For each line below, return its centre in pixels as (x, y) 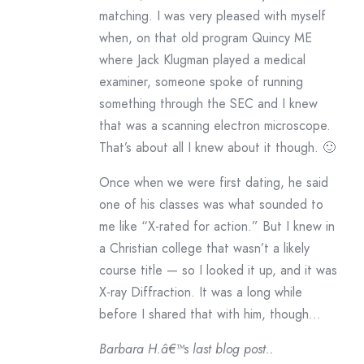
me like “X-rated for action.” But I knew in (217, 226)
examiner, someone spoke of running (201, 82)
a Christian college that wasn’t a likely (204, 248)
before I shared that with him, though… (210, 314)
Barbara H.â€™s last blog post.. (186, 349)
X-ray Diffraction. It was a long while (201, 292)
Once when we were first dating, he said (214, 182)
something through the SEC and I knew (208, 104)
